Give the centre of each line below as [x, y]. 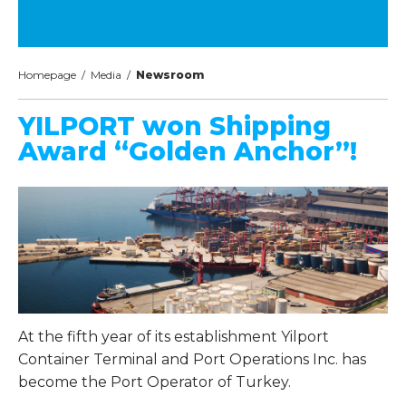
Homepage [47, 75]
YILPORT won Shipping [174, 126]
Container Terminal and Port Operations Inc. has [192, 360]
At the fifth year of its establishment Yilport [174, 337]
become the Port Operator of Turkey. [155, 382]
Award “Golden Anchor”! [188, 151]
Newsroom [167, 75]
